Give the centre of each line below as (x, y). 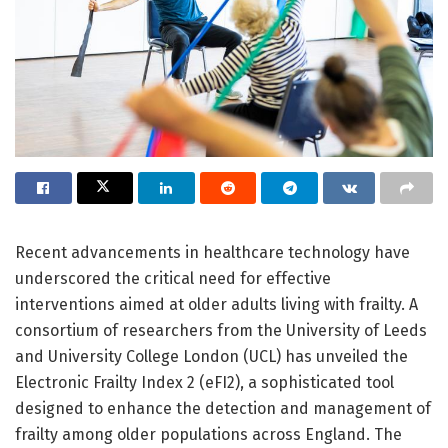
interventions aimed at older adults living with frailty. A (216, 305)
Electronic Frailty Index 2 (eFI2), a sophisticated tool (204, 383)
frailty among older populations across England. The (208, 435)
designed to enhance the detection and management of (223, 409)
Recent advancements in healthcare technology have (212, 253)
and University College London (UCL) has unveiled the (211, 357)
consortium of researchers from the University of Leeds (221, 331)
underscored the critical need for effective (173, 279)
